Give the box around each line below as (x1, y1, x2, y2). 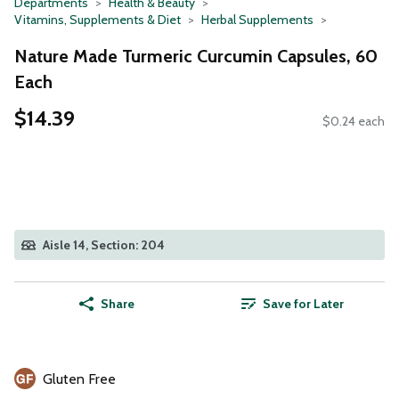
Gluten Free (43, 370, 116, 388)
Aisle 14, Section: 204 (43, 237, 165, 254)
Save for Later (262, 296, 344, 313)
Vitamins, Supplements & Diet (14, 12, 181, 28)
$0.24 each (322, 113, 385, 130)
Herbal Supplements (201, 12, 313, 28)
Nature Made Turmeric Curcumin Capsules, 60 (14, 45, 378, 67)
